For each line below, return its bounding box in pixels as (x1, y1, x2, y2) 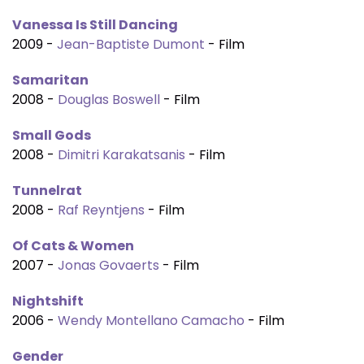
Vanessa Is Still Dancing (12, 15, 178, 34)
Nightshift (12, 292, 84, 310)
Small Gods (12, 126, 91, 145)
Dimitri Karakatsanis (58, 145, 185, 164)
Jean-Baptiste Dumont (57, 35, 205, 54)
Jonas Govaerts (58, 256, 159, 275)
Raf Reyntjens (58, 201, 145, 219)
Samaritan (12, 71, 89, 89)
